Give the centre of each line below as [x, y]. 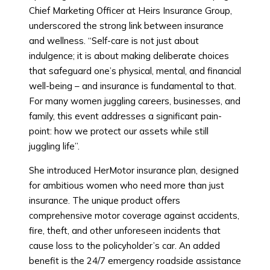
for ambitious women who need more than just [127, 186]
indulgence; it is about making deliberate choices [129, 56]
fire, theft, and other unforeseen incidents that [125, 231]
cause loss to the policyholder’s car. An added [124, 246]
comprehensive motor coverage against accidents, [134, 216]
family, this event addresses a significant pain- [125, 116]
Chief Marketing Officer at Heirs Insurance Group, [130, 11]
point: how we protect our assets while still [119, 131]
